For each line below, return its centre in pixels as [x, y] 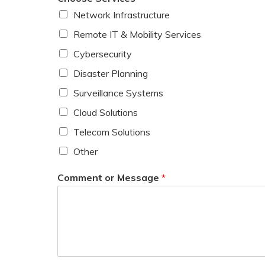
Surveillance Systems [118, 93]
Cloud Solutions [106, 112]
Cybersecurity [103, 54]
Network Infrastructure [122, 14]
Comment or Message [109, 177]
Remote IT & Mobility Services [137, 34]
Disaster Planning [111, 73]
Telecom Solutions [112, 132]
